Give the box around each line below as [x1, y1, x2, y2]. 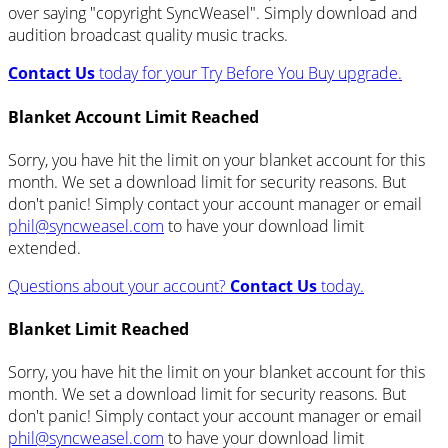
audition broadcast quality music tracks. [8, 24, 288, 47]
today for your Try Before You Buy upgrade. [95, 62, 402, 85]
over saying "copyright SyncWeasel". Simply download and [8, 2, 418, 25]
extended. [8, 236, 81, 259]
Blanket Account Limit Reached [8, 105, 259, 128]
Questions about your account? [8, 274, 230, 297]
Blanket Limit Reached [8, 318, 189, 341]
